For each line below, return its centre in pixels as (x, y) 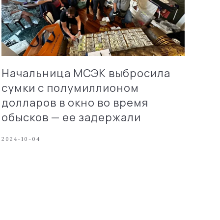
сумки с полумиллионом (70, 88)
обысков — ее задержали (71, 117)
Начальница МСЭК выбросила (86, 73)
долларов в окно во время (75, 102)
